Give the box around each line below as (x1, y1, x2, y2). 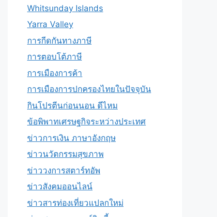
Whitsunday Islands (27, 3, 103, 13)
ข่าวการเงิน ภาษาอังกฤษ (27, 133, 116, 143)
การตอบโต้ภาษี (27, 52, 82, 62)
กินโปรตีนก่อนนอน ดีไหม (27, 100, 118, 110)
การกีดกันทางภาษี (27, 35, 92, 46)
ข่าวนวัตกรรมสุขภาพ (27, 149, 104, 159)
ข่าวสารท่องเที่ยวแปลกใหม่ (27, 198, 124, 208)
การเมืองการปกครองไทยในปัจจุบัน (27, 84, 151, 94)
